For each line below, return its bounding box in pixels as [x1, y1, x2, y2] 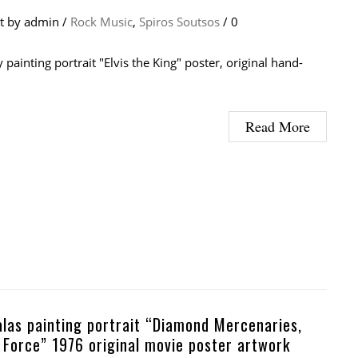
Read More [245, 117, 310, 137]
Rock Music [70, 14, 133, 30]
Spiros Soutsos [139, 14, 220, 30]
